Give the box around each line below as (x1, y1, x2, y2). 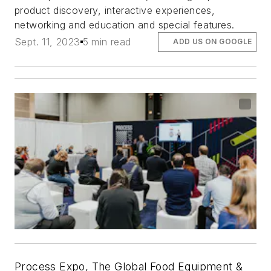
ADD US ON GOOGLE (173, 37, 252, 47)
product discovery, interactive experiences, (15, 4, 215, 17)
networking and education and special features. (15, 19, 235, 31)
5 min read (82, 36, 131, 48)
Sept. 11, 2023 (15, 36, 80, 48)
